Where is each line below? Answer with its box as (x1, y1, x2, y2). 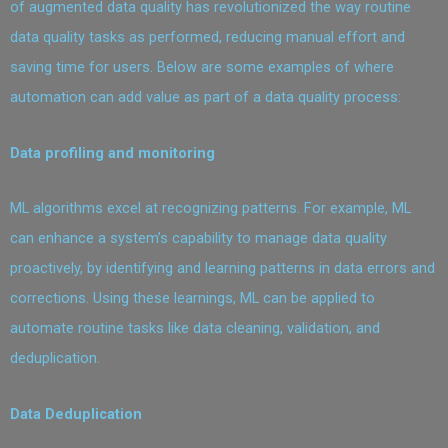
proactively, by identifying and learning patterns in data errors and (10, 259, 435, 278)
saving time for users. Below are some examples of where (10, 58, 394, 77)
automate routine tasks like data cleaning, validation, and (10, 319, 380, 338)
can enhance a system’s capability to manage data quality (10, 229, 387, 248)
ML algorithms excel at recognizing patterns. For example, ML (10, 199, 411, 218)
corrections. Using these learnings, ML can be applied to (10, 289, 375, 308)
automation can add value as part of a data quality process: (10, 88, 401, 107)
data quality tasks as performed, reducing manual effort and (10, 28, 405, 47)
